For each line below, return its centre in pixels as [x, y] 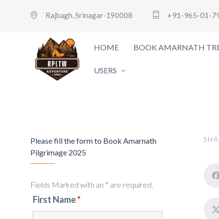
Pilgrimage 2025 [58, 152]
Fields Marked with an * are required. [92, 185]
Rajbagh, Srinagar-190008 [89, 15]
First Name [55, 199]
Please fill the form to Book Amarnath [93, 141]
